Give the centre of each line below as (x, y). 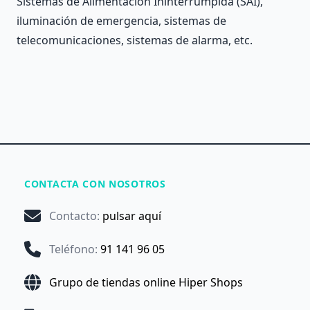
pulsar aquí (132, 216)
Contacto (73, 216)
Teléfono (72, 249)
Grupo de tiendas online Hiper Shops (146, 282)
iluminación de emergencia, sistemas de (121, 21)
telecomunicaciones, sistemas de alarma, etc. (135, 40)
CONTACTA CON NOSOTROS (95, 184)
